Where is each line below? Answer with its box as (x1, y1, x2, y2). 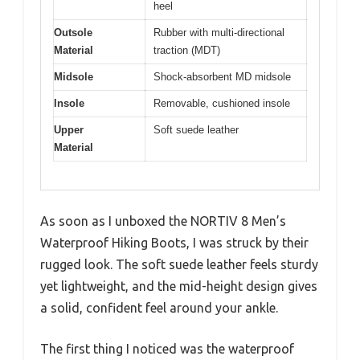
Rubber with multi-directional (153, 27, 284, 39)
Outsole (54, 27, 92, 39)
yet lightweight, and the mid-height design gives (40, 278, 317, 293)
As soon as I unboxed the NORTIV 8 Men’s (40, 213, 286, 228)
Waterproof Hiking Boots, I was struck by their (40, 235, 309, 250)
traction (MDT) (153, 44, 220, 56)
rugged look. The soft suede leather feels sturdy (40, 256, 318, 272)
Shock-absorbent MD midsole (153, 71, 291, 83)
